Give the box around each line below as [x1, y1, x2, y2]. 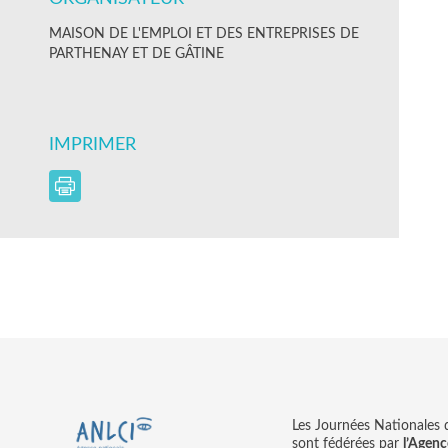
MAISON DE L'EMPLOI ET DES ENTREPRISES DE [49, 26, 359, 41]
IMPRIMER [49, 135, 141, 154]
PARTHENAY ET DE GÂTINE [49, 46, 224, 61]
